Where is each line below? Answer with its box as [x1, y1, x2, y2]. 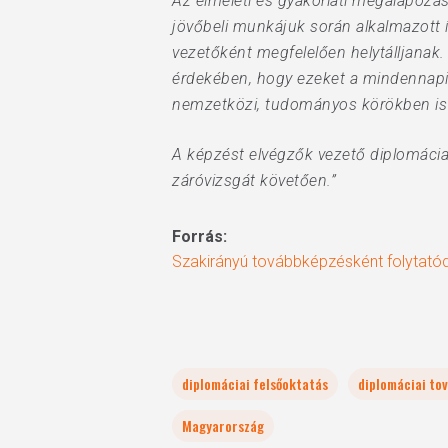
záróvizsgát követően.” [172, 171, 336, 190]
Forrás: [172, 227, 227, 246]
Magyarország [182, 415, 264, 436]
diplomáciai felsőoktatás [182, 373, 328, 394]
